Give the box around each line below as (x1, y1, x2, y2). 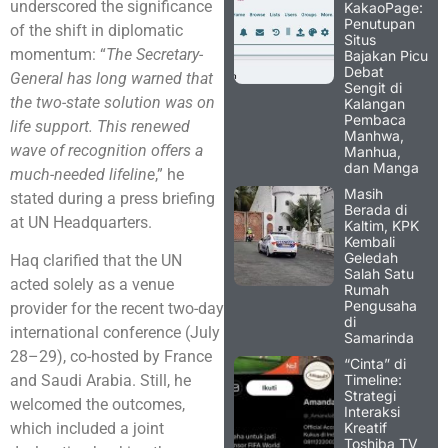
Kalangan (344, 94, 405, 112)
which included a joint (10, 419, 164, 439)
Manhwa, (344, 126, 404, 144)
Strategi (344, 386, 396, 404)
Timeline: (344, 370, 402, 388)
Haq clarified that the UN (10, 251, 182, 271)
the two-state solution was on (10, 92, 215, 112)
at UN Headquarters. (10, 212, 152, 232)
